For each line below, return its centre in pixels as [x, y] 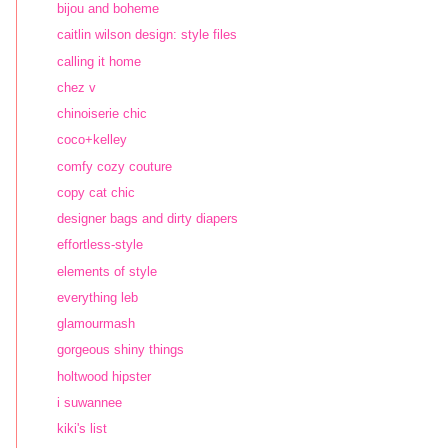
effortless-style [100, 245]
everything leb [97, 297]
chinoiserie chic [102, 113]
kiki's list [82, 428]
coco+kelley [92, 140]
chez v [76, 87]
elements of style [107, 271]
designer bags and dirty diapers [147, 218]
